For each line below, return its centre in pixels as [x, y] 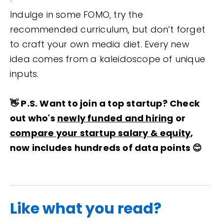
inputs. [24, 74]
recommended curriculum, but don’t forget [108, 30]
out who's [34, 118]
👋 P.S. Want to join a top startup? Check [105, 104]
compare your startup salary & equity [100, 133]
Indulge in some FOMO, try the [76, 15]
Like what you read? [86, 209]
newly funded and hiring [115, 118]
